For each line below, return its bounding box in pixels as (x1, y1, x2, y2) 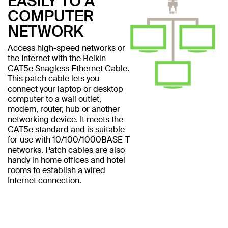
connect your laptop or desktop (8, 83, 123, 94)
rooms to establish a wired (8, 164, 105, 176)
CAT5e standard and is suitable (8, 124, 125, 135)
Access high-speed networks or (8, 42, 125, 53)
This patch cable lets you (8, 73, 99, 84)
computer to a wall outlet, (8, 93, 101, 104)
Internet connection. (8, 175, 81, 186)
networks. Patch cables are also (8, 144, 125, 155)
